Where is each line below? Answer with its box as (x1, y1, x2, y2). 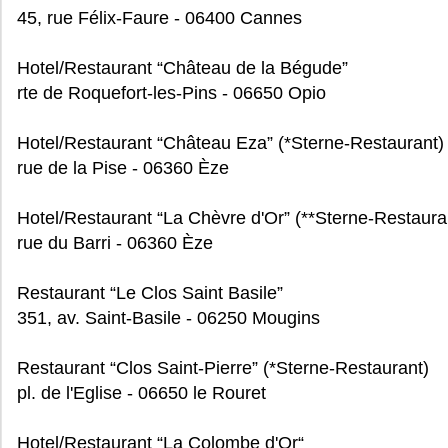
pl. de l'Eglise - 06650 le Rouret (17, 383, 266, 403)
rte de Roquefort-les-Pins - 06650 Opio (17, 83, 326, 103)
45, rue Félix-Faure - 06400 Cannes (17, 8, 302, 28)
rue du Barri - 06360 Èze (17, 233, 213, 253)
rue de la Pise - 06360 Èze (17, 158, 229, 178)
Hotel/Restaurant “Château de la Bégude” (17, 58, 348, 78)
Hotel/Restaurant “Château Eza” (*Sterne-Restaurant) (17, 133, 444, 153)
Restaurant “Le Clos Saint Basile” (17, 283, 283, 303)
